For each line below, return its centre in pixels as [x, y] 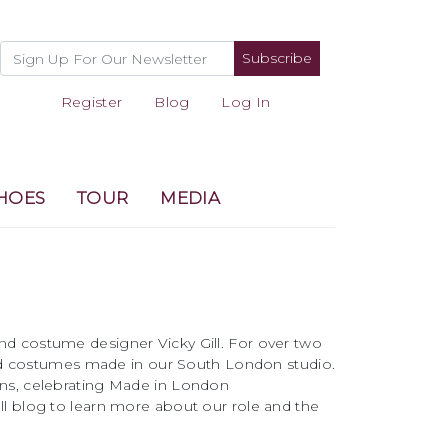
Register [91, 102]
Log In [246, 102]
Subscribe [276, 58]
